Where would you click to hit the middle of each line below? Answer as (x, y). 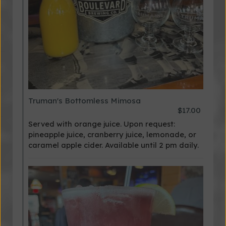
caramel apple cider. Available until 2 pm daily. (114, 145)
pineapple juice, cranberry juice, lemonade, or (112, 134)
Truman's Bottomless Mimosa (84, 101)
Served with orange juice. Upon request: (102, 124)
